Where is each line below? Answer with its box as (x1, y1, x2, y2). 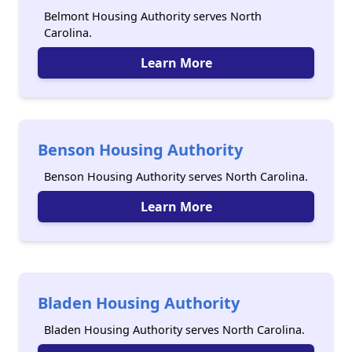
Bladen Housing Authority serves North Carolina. (44, 322, 305, 337)
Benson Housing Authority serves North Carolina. (44, 169, 308, 184)
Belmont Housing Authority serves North (44, 9, 262, 24)
